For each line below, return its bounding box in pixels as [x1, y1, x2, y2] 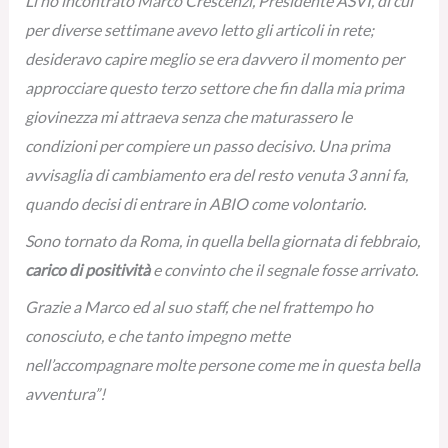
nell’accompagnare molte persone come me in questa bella [24, 355, 420, 374]
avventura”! [24, 384, 105, 403]
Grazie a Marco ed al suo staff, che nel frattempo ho [24, 297, 373, 316]
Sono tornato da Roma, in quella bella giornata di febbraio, [24, 231, 420, 250]
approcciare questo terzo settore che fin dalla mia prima [24, 78, 404, 97]
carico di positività [24, 260, 150, 279]
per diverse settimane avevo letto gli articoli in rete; [24, 20, 374, 39]
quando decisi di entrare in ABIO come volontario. [24, 194, 366, 213]
